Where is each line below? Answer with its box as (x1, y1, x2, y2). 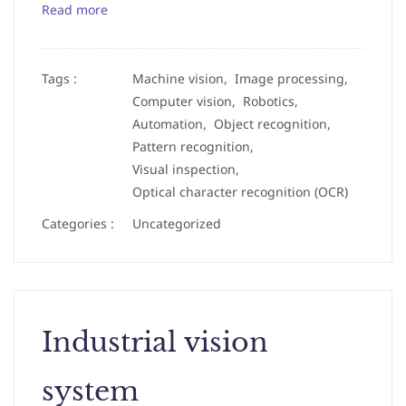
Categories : (42, 215, 114, 232)
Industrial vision (42, 325, 268, 359)
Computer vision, (132, 92, 243, 110)
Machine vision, (132, 70, 235, 87)
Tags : (42, 70, 77, 87)
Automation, (132, 115, 214, 132)
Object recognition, (214, 115, 338, 132)
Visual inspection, (132, 160, 246, 178)
